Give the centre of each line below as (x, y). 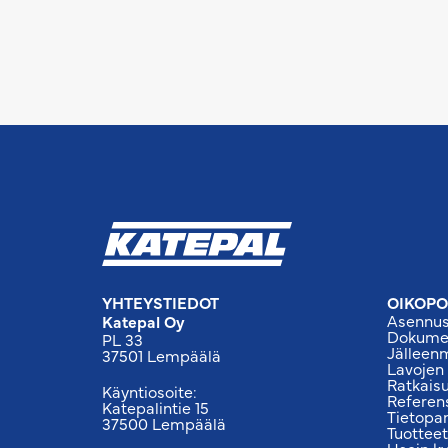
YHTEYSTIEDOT (160, 301)
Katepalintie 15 (155, 406)
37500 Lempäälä (164, 422)
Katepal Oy (143, 320)
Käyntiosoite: (149, 390)
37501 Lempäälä (161, 354)
